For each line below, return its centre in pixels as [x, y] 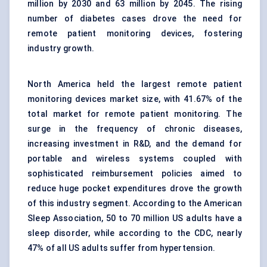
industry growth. [61, 49]
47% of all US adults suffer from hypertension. [122, 248]
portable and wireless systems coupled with [135, 159]
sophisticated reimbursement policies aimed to [135, 174]
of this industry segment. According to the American [135, 204]
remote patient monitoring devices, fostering [135, 34]
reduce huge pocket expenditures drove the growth [135, 189]
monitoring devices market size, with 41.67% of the [135, 99]
